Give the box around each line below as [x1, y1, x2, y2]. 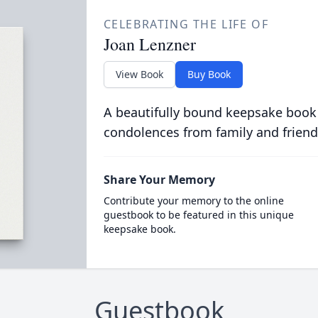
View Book [115, 67, 163, 81]
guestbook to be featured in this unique [103, 208, 294, 221]
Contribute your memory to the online [103, 194, 284, 207]
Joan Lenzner [103, 33, 196, 55]
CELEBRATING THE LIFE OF [103, 16, 269, 32]
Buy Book [187, 67, 231, 81]
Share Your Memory [103, 172, 215, 187]
